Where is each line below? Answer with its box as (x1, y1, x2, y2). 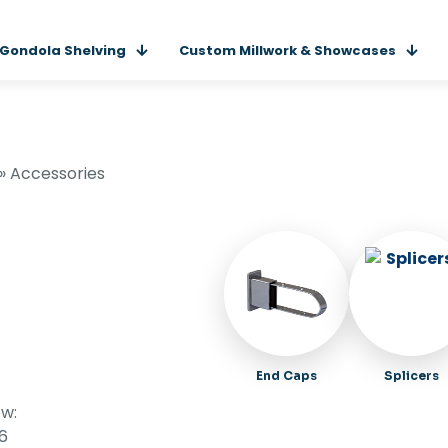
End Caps (256, 368, 317, 383)
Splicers (384, 368, 439, 383)
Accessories (10, 162, 105, 185)
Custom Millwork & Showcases (178, 41, 396, 60)
